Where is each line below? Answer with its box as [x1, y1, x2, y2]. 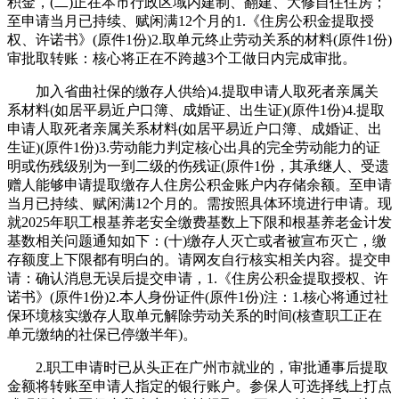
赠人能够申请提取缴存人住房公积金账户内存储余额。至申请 [7, 176, 392, 192]
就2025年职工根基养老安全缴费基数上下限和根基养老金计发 [7, 214, 392, 230]
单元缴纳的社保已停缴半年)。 [7, 326, 197, 342]
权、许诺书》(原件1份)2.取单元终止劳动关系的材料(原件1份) [7, 31, 392, 47]
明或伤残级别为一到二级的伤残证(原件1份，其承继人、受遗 [7, 158, 389, 174]
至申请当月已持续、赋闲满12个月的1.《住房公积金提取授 [7, 12, 374, 28]
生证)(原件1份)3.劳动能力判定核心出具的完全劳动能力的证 [7, 139, 380, 155]
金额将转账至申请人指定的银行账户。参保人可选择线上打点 [7, 378, 392, 394]
